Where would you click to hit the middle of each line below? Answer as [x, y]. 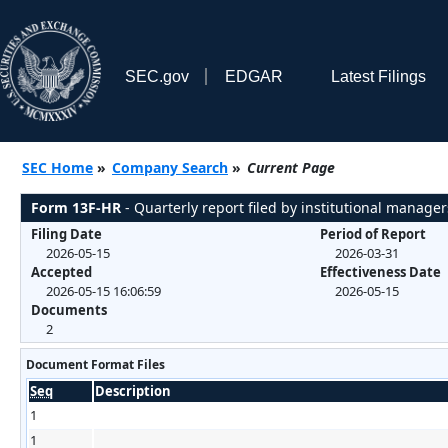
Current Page [291, 167]
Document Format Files [95, 364]
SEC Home [57, 167]
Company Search [170, 167]
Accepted [61, 271]
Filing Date [66, 233]
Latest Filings [378, 76]
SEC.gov [156, 76]
